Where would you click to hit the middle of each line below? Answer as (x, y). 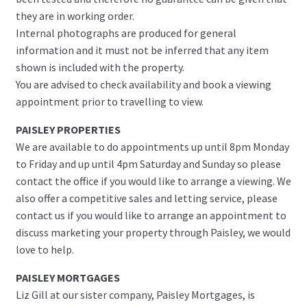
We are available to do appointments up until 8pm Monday (152, 146)
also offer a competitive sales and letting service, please (146, 198)
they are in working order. (75, 15)
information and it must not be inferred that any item (142, 50)
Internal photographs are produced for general (126, 33)
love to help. (45, 249)
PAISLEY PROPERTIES (68, 129)
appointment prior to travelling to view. (109, 101)
